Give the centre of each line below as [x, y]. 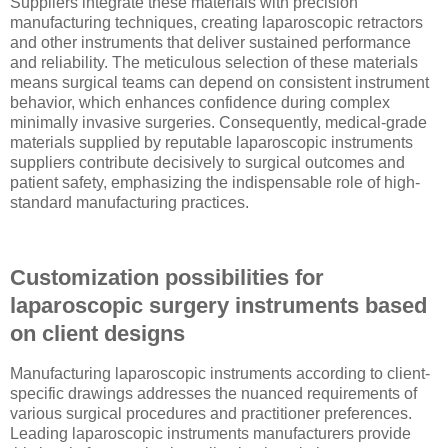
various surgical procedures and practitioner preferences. [211, 414]
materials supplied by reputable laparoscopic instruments [211, 142]
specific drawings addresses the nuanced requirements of [213, 394]
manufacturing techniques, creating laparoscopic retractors [216, 22]
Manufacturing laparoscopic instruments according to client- [220, 374]
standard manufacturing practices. [129, 202]
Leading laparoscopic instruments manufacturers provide [210, 434]
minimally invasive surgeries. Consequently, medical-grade [218, 122]
